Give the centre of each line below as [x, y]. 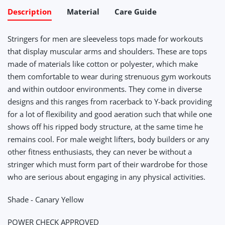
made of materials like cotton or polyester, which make [103, 64]
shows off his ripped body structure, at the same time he [105, 126]
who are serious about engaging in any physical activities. [106, 177]
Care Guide [136, 11]
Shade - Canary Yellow [46, 199]
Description [30, 11]
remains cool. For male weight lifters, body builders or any [108, 139]
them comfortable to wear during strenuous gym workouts [109, 76]
